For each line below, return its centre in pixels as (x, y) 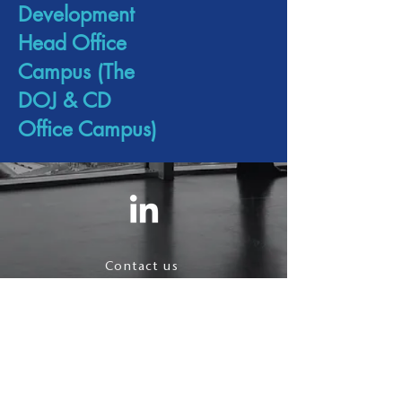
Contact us (142, 266)
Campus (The (76, 72)
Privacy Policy (132, 368)
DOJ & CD (65, 100)
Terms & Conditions (142, 320)
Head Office (72, 43)
